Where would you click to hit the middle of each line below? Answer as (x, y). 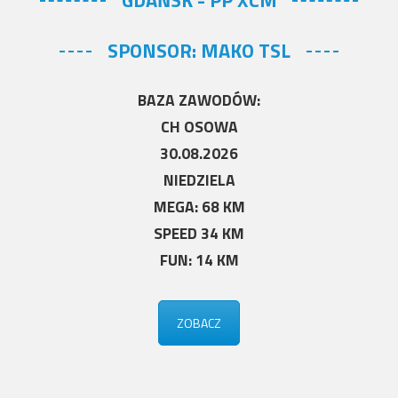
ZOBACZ (199, 322)
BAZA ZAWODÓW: (199, 99)
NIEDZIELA (199, 179)
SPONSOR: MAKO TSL (199, 50)
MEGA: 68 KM (199, 206)
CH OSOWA (199, 126)
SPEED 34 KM (199, 233)
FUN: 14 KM (199, 259)
